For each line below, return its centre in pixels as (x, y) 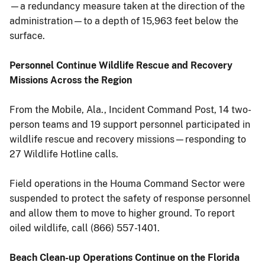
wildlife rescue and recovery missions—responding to (128, 139)
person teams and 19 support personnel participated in (130, 124)
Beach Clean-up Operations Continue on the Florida (125, 257)
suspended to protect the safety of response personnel (130, 198)
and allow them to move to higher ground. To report (122, 213)
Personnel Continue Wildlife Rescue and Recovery (121, 65)
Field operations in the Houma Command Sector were (127, 183)
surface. (27, 35)
